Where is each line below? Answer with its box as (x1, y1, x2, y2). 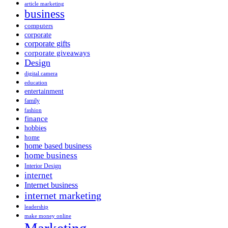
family (24, 97, 40, 105)
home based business (24, 141, 92, 151)
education (24, 79, 47, 86)
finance (24, 115, 48, 123)
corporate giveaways (24, 49, 90, 58)
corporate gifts (24, 39, 70, 48)
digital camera (24, 70, 58, 77)
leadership (24, 204, 48, 210)
